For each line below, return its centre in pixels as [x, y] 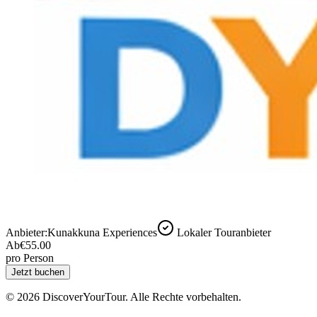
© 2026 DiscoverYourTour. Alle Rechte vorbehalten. [123, 296]
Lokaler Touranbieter [224, 232]
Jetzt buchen [38, 272]
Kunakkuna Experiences [102, 232]
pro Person [30, 258]
